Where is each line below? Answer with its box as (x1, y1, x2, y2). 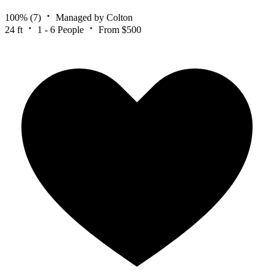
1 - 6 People (37, 24, 84, 35)
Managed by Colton (56, 12, 133, 23)
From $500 (98, 24, 141, 35)
